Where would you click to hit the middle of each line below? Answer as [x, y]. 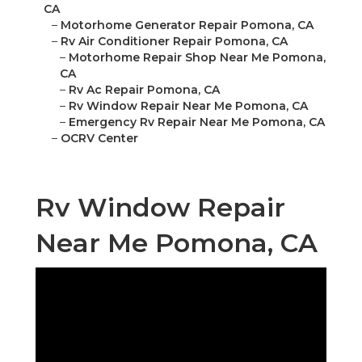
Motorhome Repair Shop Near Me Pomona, [197, 58]
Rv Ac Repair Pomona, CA [144, 90]
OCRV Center [99, 139]
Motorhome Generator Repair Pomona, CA [187, 25]
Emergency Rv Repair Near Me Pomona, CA [197, 122]
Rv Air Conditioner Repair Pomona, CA [174, 42]
